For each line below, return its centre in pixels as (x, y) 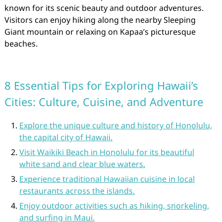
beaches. (21, 44)
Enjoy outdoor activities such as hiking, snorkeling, (114, 206)
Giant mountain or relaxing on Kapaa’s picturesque (100, 32)
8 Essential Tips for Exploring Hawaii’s (101, 85)
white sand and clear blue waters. (82, 164)
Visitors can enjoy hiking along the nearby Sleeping (100, 20)
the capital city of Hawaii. (66, 137)
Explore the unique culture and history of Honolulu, (115, 125)
